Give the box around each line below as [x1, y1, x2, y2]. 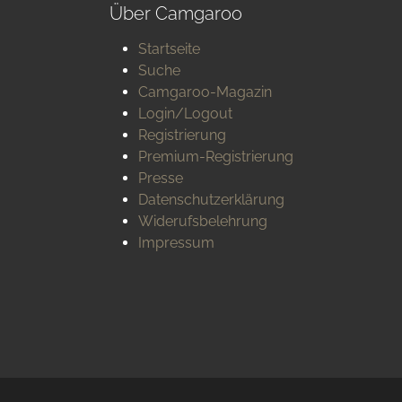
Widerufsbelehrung [138, 213, 267, 230]
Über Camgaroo [109, 3, 242, 24]
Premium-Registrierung [138, 148, 293, 165]
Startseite [138, 40, 200, 57]
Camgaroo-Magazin [138, 83, 272, 100]
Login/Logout [138, 105, 232, 122]
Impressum [138, 234, 214, 251]
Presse [138, 170, 183, 187]
